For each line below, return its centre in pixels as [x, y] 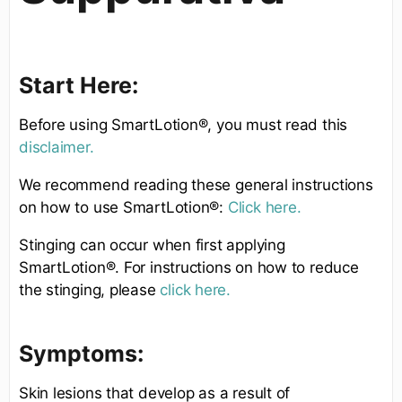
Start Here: [79, 85]
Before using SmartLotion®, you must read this [184, 124]
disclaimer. [57, 147]
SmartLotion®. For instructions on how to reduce [189, 267]
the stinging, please [90, 289]
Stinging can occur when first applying [152, 245]
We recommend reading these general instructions [196, 184]
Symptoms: [81, 353]
